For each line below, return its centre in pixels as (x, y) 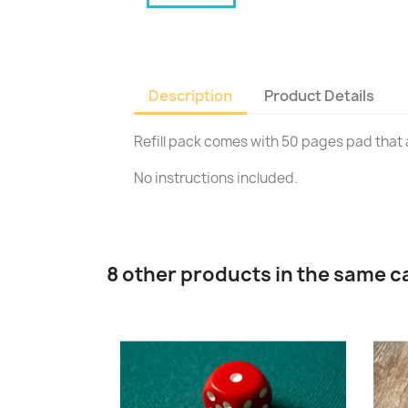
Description (190, 96)
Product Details (320, 96)
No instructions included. (216, 178)
